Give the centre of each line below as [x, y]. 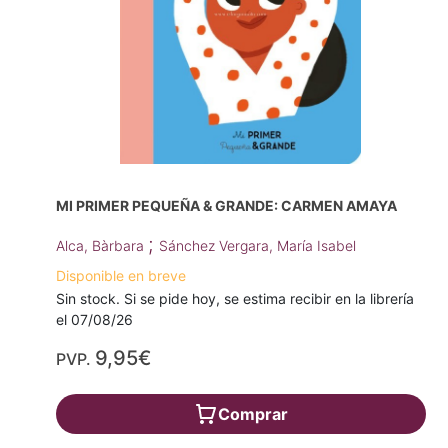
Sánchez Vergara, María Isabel [257, 246]
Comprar [252, 414]
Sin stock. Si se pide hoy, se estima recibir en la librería [235, 299]
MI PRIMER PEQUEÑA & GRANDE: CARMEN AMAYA [226, 206]
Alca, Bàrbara [102, 246]
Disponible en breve [121, 276]
